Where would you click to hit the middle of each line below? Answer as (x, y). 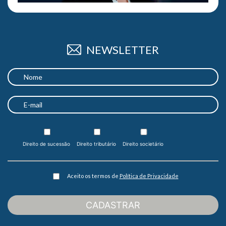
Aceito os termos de (93, 176)
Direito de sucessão (46, 144)
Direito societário (143, 144)
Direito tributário (96, 144)
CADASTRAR (113, 205)
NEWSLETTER (122, 49)
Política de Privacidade (149, 176)
